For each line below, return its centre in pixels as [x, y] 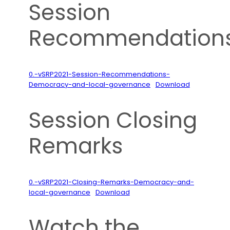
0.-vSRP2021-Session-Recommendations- [99, 74]
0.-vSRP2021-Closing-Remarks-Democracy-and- [111, 182]
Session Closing [113, 120]
